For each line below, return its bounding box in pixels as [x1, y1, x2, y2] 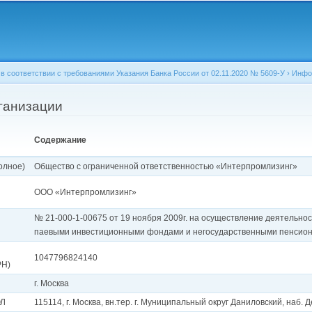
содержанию [118, 31, 163, 39]
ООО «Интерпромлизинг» [34, 187, 137, 198]
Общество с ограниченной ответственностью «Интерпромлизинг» [34, 162, 298, 172]
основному [118, 17, 158, 26]
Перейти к [118, 4, 155, 13]
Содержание [34, 135, 87, 146]
